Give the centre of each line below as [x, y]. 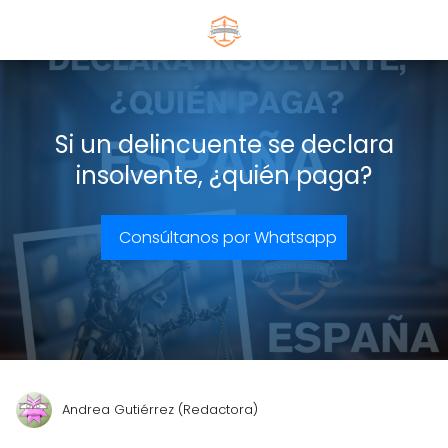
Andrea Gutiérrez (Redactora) [160, 409]
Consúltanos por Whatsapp [228, 237]
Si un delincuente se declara [224, 144]
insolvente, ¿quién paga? [224, 175]
